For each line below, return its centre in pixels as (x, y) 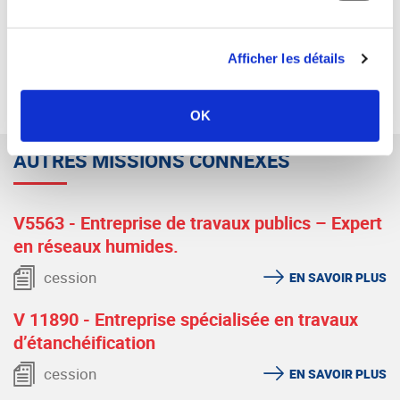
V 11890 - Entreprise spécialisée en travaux (186, 319)
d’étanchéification (84, 342)
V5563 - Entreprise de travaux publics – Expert (198, 222)
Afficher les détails (286, 58)
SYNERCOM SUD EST (134, 14)
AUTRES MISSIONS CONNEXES (152, 160)
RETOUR (200, 82)
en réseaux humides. (96, 246)
